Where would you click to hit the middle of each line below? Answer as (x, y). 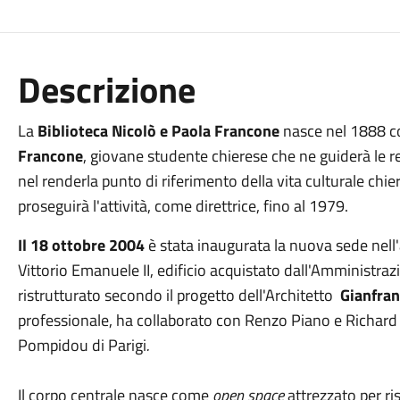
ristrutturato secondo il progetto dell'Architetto (179, 295)
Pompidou (53, 345)
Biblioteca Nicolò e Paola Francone (158, 131)
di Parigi (119, 345)
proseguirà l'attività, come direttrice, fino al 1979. (183, 206)
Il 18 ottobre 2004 (81, 245)
